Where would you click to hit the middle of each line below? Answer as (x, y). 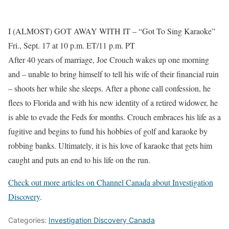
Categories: (28, 220)
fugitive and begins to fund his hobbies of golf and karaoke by (108, 131)
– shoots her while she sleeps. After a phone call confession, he (109, 88)
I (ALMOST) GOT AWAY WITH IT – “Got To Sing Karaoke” (112, 31)
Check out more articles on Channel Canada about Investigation (111, 182)
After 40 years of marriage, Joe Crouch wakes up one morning (109, 60)
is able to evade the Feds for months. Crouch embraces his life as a (114, 117)
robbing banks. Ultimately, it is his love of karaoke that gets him (110, 146)
